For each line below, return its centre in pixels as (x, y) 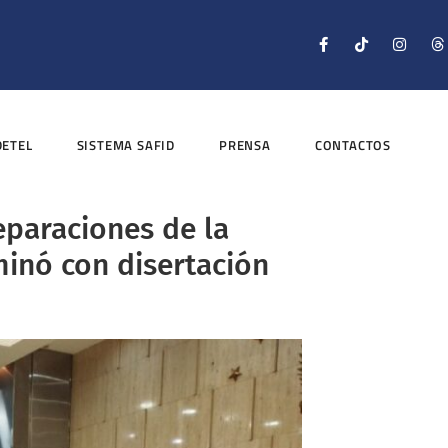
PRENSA (245, 145)
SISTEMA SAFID (126, 145)
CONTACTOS (353, 145)
